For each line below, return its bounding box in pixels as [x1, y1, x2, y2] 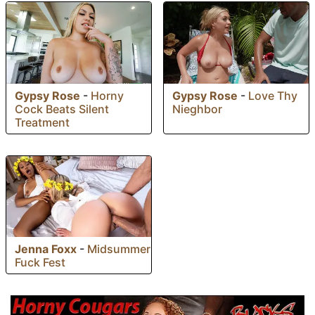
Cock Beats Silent [15, 101, 109, 116]
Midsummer [87, 242, 150, 257]
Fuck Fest [15, 255, 65, 270]
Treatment [15, 115, 70, 129]
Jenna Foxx [15, 242, 77, 257]
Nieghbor [172, 101, 222, 116]
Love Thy [248, 88, 297, 103]
